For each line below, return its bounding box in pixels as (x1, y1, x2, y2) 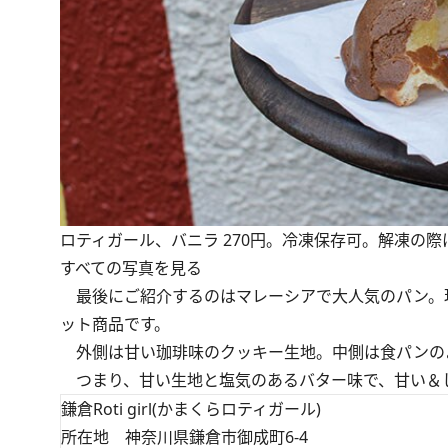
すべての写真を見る (60, 257, 202, 280)
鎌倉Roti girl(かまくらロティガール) (61, 398, 321, 421)
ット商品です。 (60, 313, 170, 336)
